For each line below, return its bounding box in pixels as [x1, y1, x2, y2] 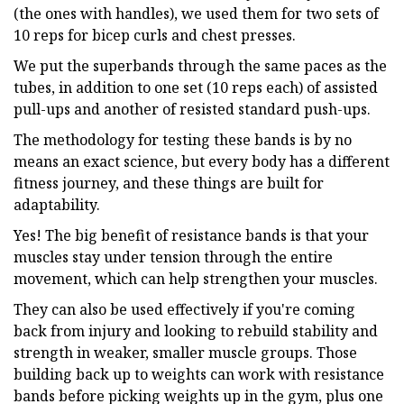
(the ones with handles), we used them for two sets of [14, 3, 379, 23]
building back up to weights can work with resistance [14, 363, 384, 384]
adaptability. [14, 194, 100, 215]
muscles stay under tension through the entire [14, 246, 333, 267]
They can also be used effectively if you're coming [14, 298, 355, 319]
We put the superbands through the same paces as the [14, 55, 387, 76]
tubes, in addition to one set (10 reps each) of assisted [14, 77, 378, 97]
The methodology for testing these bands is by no [14, 129, 352, 150]
